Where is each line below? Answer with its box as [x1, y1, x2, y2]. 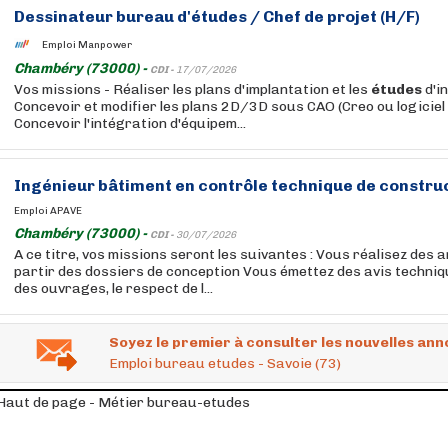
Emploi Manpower [42, 38, 132, 51]
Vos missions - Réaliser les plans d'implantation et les [14, 81, 371, 98]
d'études [177, 7, 247, 26]
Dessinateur [14, 7, 116, 26]
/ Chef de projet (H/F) [247, 7, 420, 26]
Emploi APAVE [14, 205, 82, 217]
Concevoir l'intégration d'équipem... [14, 115, 246, 132]
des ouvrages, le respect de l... [14, 280, 213, 297]
